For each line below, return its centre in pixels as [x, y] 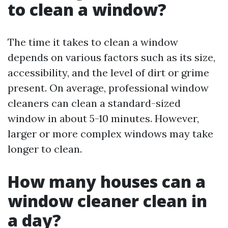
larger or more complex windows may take [110, 134]
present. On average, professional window [108, 88]
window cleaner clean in [107, 201]
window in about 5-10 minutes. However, [103, 118]
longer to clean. [45, 149]
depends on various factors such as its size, [111, 57]
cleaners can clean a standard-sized [94, 103]
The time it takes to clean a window [93, 42]
